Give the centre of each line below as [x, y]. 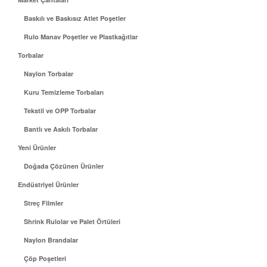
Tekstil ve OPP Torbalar [60, 111]
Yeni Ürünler [37, 148]
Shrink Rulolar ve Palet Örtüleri [72, 221]
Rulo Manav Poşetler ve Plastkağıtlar [81, 37]
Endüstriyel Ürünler [48, 184]
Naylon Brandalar [51, 240]
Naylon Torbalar [49, 74]
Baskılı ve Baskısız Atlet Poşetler [75, 18]
